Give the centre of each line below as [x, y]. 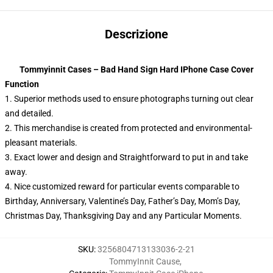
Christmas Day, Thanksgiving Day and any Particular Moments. [123, 216]
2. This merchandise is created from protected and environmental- [129, 128]
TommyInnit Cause [144, 261]
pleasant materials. [41, 143]
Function [22, 84]
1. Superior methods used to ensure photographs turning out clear [129, 99]
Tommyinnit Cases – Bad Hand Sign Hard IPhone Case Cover [136, 69]
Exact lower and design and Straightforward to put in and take [131, 157]
